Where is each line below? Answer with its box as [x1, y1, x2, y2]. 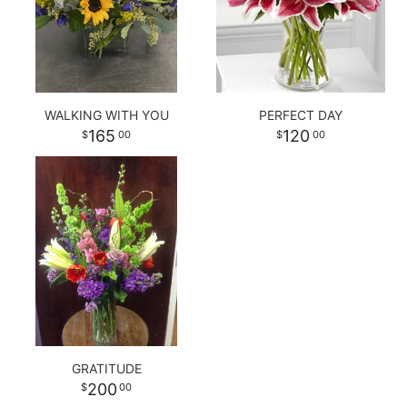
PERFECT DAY [259, 107, 342, 124]
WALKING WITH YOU [44, 107, 169, 124]
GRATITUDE [71, 361, 142, 377]
